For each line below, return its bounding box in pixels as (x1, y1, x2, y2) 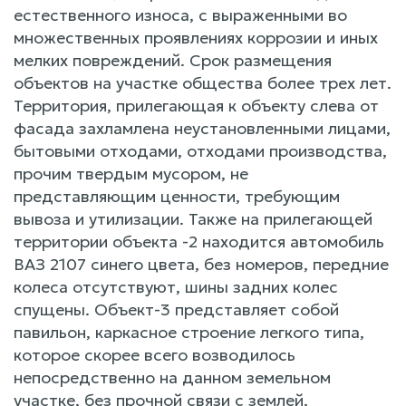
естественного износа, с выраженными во (14, 4, 347, 25)
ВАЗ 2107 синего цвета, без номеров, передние (14, 253, 389, 275)
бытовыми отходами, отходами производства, (14, 140, 387, 161)
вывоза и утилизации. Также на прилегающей (14, 208, 372, 229)
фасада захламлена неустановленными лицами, (14, 117, 391, 139)
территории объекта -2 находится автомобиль (14, 230, 384, 252)
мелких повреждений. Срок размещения (14, 49, 332, 71)
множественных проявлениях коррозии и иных (14, 26, 378, 48)
